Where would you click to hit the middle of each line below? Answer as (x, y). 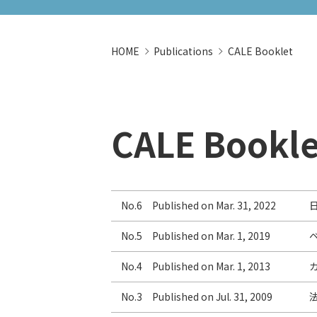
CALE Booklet (260, 51)
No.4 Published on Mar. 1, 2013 (196, 266)
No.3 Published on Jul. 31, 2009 (197, 297)
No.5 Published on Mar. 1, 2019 (196, 236)
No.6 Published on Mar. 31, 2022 (198, 206)
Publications (184, 51)
